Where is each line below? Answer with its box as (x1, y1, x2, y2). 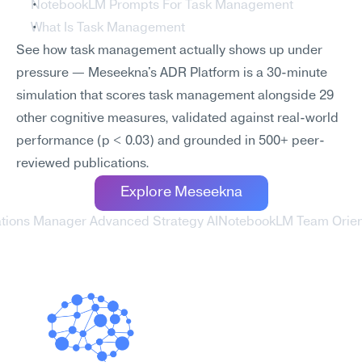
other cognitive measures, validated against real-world (16, 112, 339, 125)
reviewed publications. (16, 158, 149, 170)
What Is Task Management (31, 22, 185, 35)
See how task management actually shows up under (16, 44, 322, 57)
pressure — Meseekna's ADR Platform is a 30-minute (16, 67, 327, 80)
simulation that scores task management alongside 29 (16, 90, 334, 103)
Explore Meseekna (120, 185, 242, 200)
